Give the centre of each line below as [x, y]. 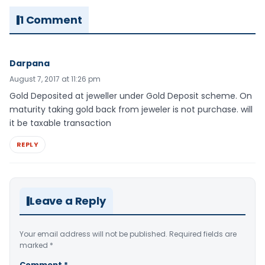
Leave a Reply [68, 201]
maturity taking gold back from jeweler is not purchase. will [131, 110]
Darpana [30, 64]
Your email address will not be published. [93, 234]
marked [35, 245]
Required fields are [203, 234]
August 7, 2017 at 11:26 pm [55, 79]
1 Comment [51, 20]
